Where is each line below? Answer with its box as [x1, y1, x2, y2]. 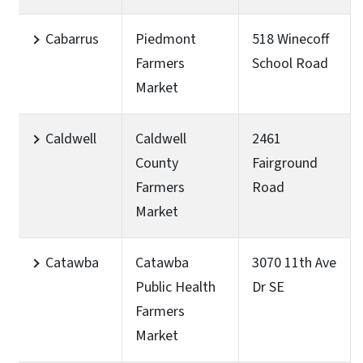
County [135, 152, 178, 173]
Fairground [252, 152, 318, 173]
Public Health [135, 276, 216, 297]
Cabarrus [45, 28, 99, 49]
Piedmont [135, 28, 196, 49]
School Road [252, 53, 328, 74]
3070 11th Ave [252, 252, 336, 273]
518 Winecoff [252, 28, 329, 49]
